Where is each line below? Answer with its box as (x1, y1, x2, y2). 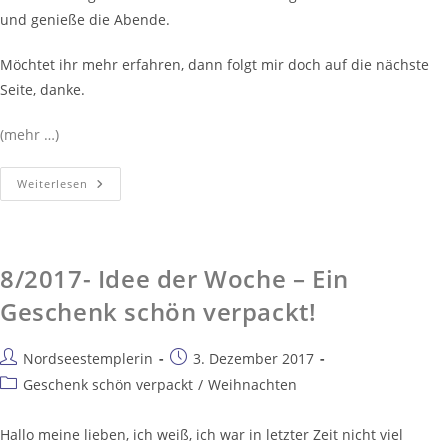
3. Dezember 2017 (193, 349, 314, 369)
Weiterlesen (17, 176, 88, 192)
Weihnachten (208, 375, 297, 395)
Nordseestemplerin (23, 349, 153, 369)
